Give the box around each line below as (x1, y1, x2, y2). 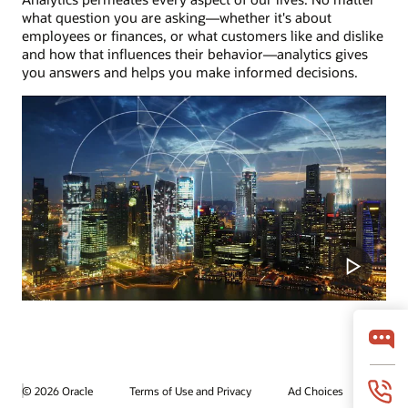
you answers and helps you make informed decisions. (22, 63, 358, 82)
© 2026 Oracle (22, 382, 93, 398)
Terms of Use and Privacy (129, 383, 251, 399)
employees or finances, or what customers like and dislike (22, 26, 383, 46)
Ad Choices (288, 383, 343, 399)
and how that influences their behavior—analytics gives (22, 45, 368, 64)
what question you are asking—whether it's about (22, 8, 331, 27)
